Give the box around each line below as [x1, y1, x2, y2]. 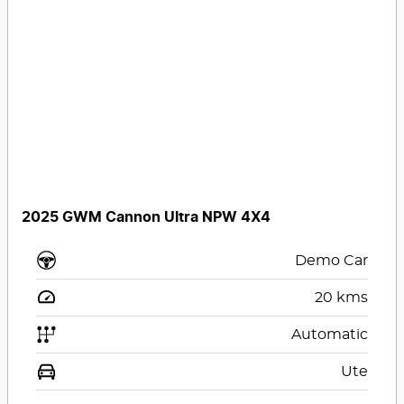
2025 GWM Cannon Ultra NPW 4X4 [22, 209, 271, 225]
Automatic [290, 326, 368, 342]
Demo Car [294, 252, 368, 268]
